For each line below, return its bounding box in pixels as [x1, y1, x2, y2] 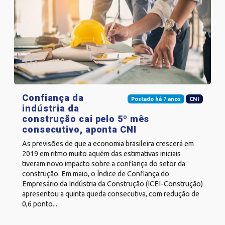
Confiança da [22, 92, 84, 103]
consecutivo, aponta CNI [22, 124, 137, 135]
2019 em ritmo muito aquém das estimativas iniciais [22, 149, 181, 158]
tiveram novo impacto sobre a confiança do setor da [22, 159, 185, 168]
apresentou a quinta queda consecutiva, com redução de [22, 189, 199, 198]
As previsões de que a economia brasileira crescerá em [22, 139, 194, 148]
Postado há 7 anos [131, 95, 181, 102]
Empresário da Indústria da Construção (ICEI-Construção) [22, 179, 203, 188]
